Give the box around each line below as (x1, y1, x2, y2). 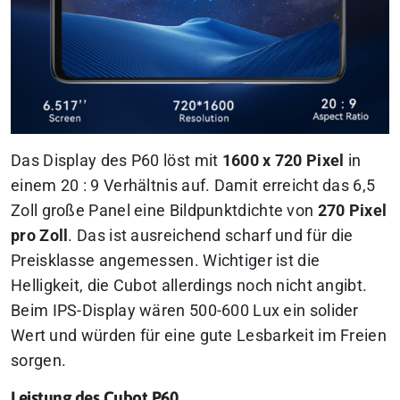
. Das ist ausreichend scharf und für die (68, 226, 354, 245)
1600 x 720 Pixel (221, 151, 345, 170)
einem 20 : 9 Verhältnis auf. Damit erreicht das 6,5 (11, 176, 376, 195)
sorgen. (11, 351, 67, 370)
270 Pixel (317, 201, 387, 220)
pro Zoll (11, 226, 69, 245)
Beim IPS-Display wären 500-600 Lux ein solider (11, 301, 359, 320)
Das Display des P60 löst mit (11, 151, 222, 170)
